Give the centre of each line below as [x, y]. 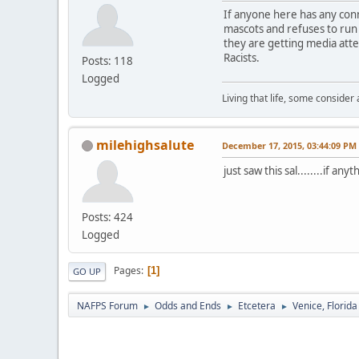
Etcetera [257, 305]
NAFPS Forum [107, 305]
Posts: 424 [107, 217]
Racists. [242, 57]
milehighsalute [145, 145]
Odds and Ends [188, 305]
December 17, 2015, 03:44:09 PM [289, 145]
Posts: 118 [107, 61]
